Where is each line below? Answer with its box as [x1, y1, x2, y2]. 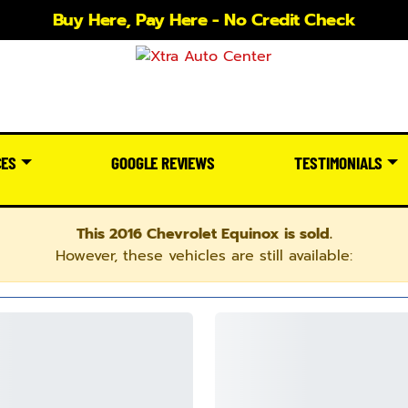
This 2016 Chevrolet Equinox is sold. [76, 222, 332, 245]
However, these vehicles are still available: [56, 244, 352, 267]
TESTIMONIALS [294, 151, 383, 173]
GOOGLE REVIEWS [111, 151, 215, 173]
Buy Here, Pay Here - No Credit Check [52, 7, 356, 33]
